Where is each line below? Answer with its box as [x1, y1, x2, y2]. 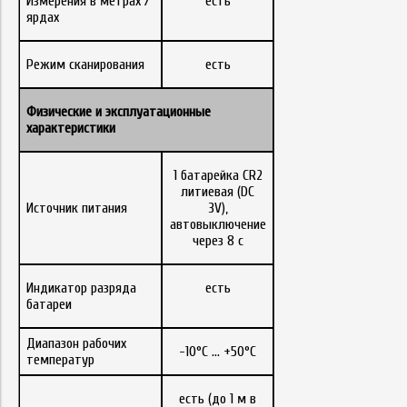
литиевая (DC [181, 183, 254, 200]
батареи [26, 295, 73, 313]
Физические [26, 103, 93, 120]
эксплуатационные [105, 103, 212, 120]
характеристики [26, 119, 116, 136]
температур [26, 351, 95, 368]
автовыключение [169, 215, 266, 233]
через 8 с [192, 232, 243, 249]
